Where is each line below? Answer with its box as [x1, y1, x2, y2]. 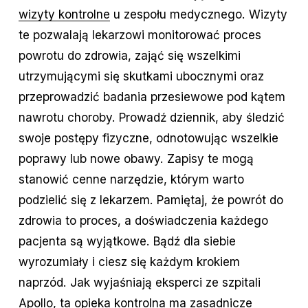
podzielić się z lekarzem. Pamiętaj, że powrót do [18, 192, 283, 208]
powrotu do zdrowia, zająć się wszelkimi [18, 48, 241, 63]
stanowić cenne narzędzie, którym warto [18, 172, 244, 187]
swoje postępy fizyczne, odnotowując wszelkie [18, 131, 278, 146]
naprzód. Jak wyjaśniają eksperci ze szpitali [18, 275, 261, 290]
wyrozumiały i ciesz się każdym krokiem [18, 254, 240, 269]
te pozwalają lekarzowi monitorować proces [18, 27, 261, 43]
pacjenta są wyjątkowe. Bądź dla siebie [18, 234, 236, 249]
